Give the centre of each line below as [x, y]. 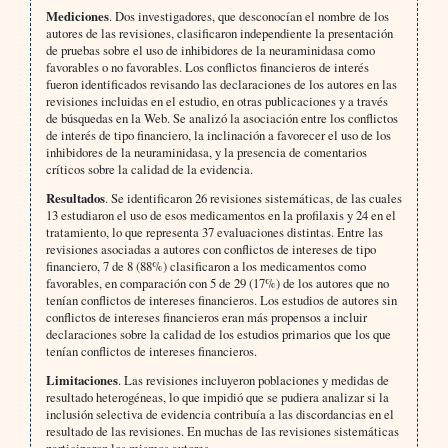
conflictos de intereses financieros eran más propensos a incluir [206, 317]
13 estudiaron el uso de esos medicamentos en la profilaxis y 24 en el [220, 215]
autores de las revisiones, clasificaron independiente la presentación [219, 33]
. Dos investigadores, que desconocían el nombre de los [248, 16]
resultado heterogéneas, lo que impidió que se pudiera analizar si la [217, 397]
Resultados [75, 198]
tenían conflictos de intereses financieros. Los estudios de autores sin [221, 300]
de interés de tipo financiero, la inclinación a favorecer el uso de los [218, 135]
